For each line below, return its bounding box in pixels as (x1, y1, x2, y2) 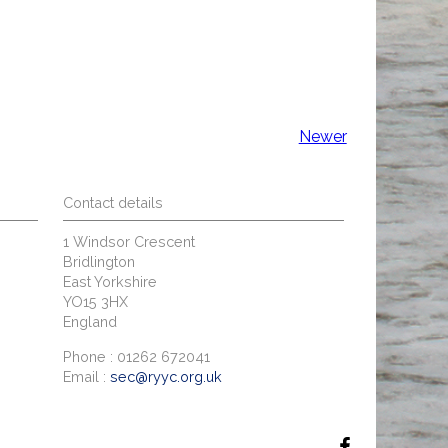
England (63, 313, 118, 331)
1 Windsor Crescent (63, 233, 196, 251)
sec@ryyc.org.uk (110, 367, 223, 385)
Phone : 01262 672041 (63, 347, 211, 365)
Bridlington (63, 253, 136, 271)
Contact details (63, 194, 164, 212)
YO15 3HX (63, 293, 129, 311)
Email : (63, 367, 111, 385)
